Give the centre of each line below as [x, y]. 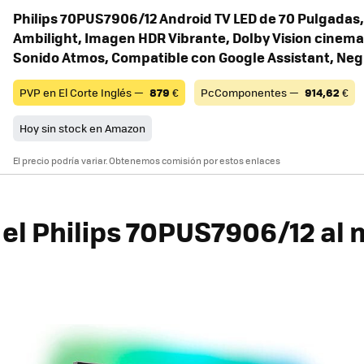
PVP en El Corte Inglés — [83, 93]
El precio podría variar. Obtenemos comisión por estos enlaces [147, 161]
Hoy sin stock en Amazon [82, 128]
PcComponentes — [251, 93]
